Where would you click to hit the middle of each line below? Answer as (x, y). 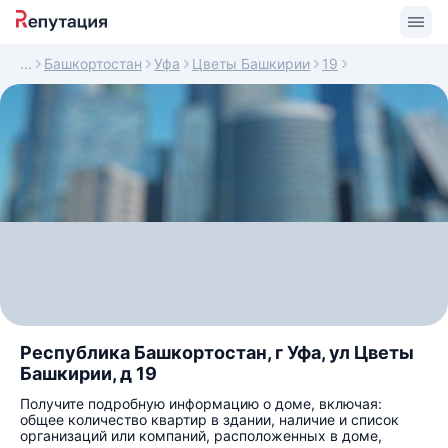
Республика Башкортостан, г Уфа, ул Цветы (217, 352)
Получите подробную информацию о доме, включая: (201, 403)
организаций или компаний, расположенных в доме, (201, 435)
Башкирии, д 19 (88, 373)
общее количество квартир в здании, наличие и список (209, 419)
